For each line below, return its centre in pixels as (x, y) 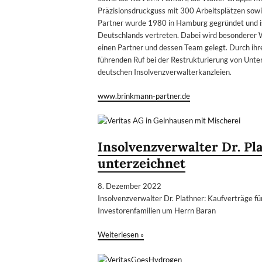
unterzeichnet (142, 163)
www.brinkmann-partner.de (144, 96)
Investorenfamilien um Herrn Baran (157, 211)
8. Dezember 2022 (130, 186)
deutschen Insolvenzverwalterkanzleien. (165, 72)
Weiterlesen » (121, 235)
